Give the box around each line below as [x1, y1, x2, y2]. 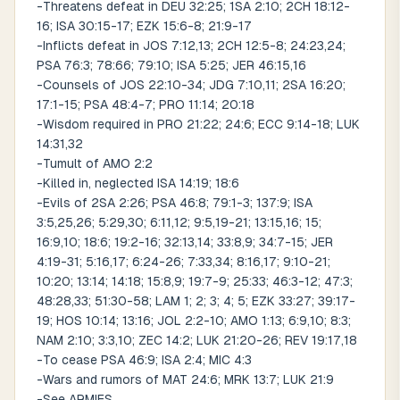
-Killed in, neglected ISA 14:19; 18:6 [37, 176, 239, 190]
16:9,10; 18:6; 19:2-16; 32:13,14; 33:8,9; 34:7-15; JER [37, 235, 333, 249]
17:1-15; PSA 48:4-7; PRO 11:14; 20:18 [37, 97, 254, 112]
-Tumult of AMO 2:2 [37, 156, 153, 171]
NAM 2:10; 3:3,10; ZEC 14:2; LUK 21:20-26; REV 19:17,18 [37, 333, 357, 347]
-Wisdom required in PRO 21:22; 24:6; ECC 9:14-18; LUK [37, 117, 360, 131]
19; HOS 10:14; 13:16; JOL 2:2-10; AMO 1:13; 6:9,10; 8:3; [37, 313, 351, 328]
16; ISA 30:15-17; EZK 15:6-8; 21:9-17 [37, 19, 252, 33]
